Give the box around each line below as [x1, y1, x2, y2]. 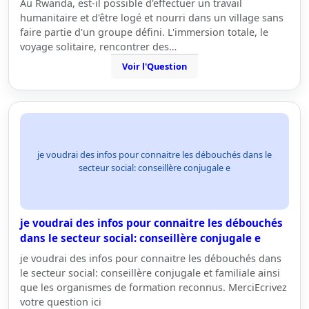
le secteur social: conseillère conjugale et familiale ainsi [20, 266, 280, 279]
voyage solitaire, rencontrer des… [20, 40, 177, 53]
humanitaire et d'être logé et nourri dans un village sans [20, 11, 283, 24]
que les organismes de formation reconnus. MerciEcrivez [20, 281, 287, 294]
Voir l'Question [122, 60, 187, 72]
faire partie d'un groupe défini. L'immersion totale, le [20, 26, 268, 39]
